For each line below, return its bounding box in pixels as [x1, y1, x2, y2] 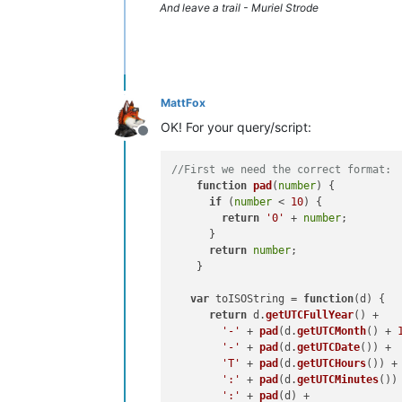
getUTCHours [297, 357, 367, 371]
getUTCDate [297, 341, 361, 354]
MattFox [161, 96, 205, 109]
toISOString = [209, 293, 304, 306]
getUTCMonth [297, 325, 367, 338]
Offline [142, 131, 187, 149]
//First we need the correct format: [171, 163, 392, 177]
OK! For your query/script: [161, 119, 311, 135]
